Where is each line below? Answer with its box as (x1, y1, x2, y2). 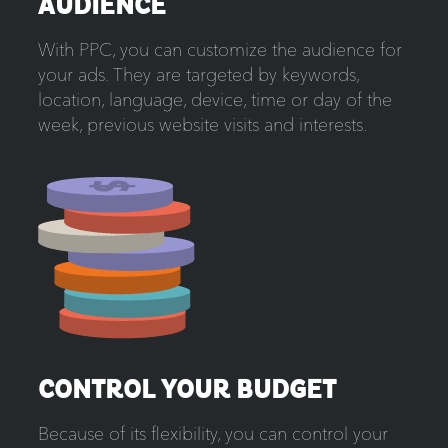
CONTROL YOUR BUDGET (37, 377, 336, 404)
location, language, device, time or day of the (37, 88, 392, 112)
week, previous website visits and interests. (37, 113, 367, 137)
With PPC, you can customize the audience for (37, 38, 402, 62)
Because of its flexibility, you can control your (37, 422, 388, 446)
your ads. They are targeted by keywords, (37, 63, 359, 87)
